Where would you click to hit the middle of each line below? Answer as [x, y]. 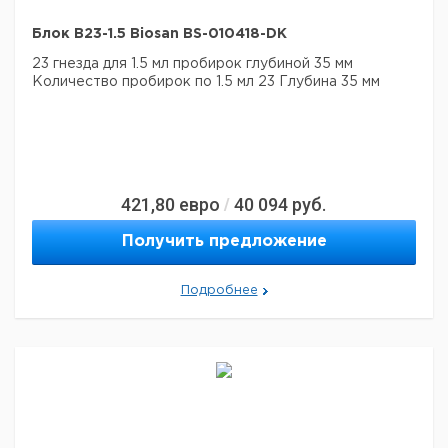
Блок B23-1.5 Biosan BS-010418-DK [159, 34]
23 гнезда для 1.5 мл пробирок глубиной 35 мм [192, 64]
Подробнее [219, 290]
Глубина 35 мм [327, 82]
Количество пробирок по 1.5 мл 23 [153, 82]
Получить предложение [224, 241]
